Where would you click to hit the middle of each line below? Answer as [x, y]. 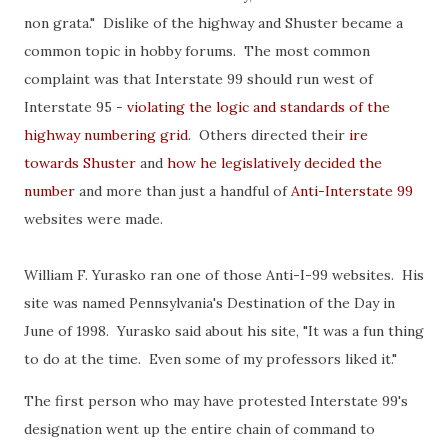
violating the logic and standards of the [258, 107]
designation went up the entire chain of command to [199, 429]
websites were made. [93, 219]
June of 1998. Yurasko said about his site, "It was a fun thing [224, 331]
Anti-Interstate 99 [352, 191]
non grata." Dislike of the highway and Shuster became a [213, 23]
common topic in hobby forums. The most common [197, 51]
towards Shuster [80, 163]
